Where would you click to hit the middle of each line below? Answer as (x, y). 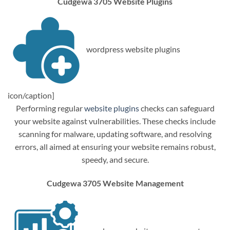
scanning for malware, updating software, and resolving (115, 134)
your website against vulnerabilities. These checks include (115, 121)
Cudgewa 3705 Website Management (115, 183)
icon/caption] (31, 95)
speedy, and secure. (115, 160)
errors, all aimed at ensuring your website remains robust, (115, 147)
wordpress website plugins (132, 49)
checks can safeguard (177, 108)
